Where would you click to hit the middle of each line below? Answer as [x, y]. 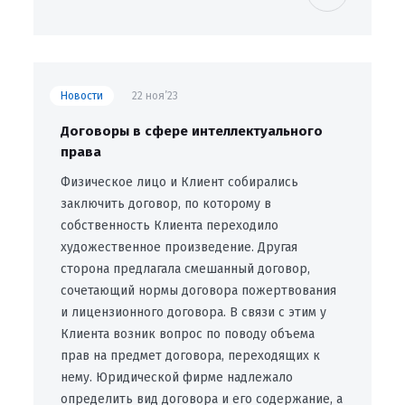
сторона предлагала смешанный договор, [185, 268]
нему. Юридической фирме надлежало [176, 377]
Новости [81, 95]
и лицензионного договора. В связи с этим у [193, 312]
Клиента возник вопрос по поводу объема [187, 334]
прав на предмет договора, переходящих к [190, 355]
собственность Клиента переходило [169, 225]
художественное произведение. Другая [179, 247]
